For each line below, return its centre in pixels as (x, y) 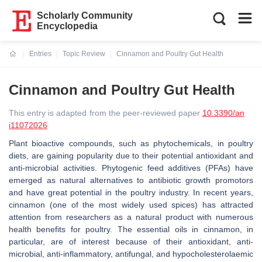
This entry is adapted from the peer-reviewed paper (106, 113)
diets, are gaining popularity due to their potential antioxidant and (131, 156)
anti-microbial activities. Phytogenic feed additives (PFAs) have (131, 168)
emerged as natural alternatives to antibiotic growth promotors (131, 180)
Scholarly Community (85, 15)
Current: (23, 61)
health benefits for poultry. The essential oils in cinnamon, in (131, 229)
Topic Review (84, 54)
